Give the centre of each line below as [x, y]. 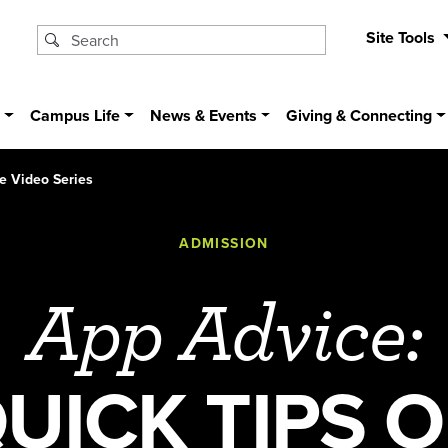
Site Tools [402, 37]
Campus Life [75, 116]
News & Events [203, 116]
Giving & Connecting [359, 116]
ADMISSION [224, 242]
